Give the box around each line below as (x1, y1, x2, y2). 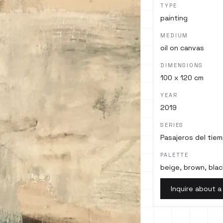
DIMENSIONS (160, 62, 204, 69)
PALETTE (160, 151, 189, 158)
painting (160, 13, 188, 22)
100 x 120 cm (160, 73, 204, 82)
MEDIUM (160, 32, 189, 39)
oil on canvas (160, 43, 205, 52)
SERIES (160, 121, 184, 128)
